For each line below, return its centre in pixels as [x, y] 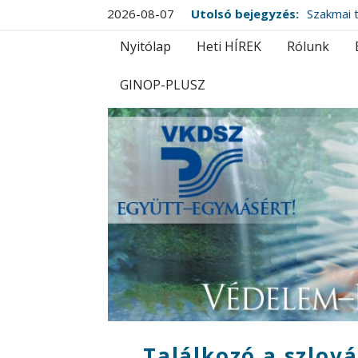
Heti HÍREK [229, 46]
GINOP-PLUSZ [163, 85]
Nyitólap [146, 46]
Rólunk [308, 46]
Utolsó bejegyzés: [245, 14]
